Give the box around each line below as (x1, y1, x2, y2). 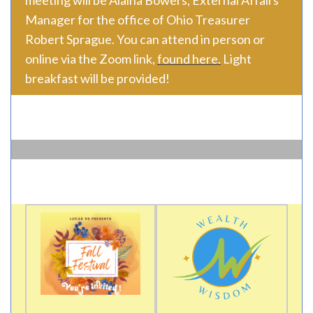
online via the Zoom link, (25, 51, 157, 66)
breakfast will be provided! (25, 71, 170, 86)
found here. (157, 51, 221, 66)
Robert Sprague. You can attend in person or (25, 31, 265, 47)
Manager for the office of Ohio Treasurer (25, 12, 250, 27)
